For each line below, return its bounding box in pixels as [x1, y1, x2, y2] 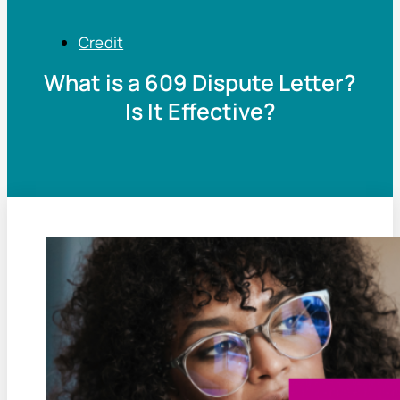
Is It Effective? [124, 95, 276, 127]
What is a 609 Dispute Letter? [44, 66, 356, 98]
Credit [79, 32, 124, 53]
